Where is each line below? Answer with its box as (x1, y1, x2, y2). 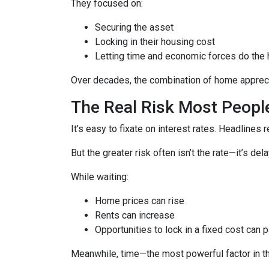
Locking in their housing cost (95, 36, 215, 47)
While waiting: (71, 171, 128, 183)
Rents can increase (95, 210, 175, 221)
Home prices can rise (95, 195, 184, 207)
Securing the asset (95, 22, 174, 33)
